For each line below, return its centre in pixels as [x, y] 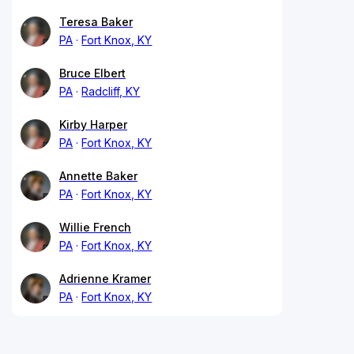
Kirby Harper [93, 124]
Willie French [95, 227]
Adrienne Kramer [105, 278]
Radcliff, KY [111, 91]
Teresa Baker [96, 21]
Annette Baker [98, 175]
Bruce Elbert [92, 73]
